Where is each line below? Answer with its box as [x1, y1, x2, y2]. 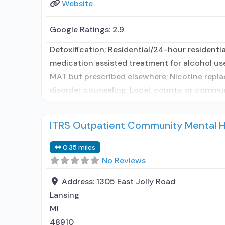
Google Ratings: [50, 24, 113, 35]
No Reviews [102, 155, 146, 166]
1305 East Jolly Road [96, 176, 175, 187]
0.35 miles [63, 143, 96, 152]
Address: [62, 176, 96, 187]
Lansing [50, 189, 79, 200]
